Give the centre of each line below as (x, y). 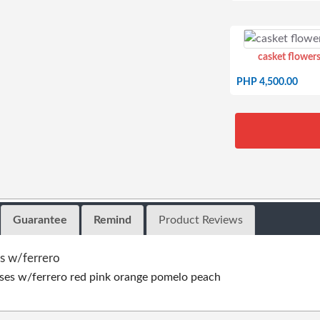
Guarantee (40, 220)
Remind (113, 220)
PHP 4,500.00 (267, 82)
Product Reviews (200, 220)
